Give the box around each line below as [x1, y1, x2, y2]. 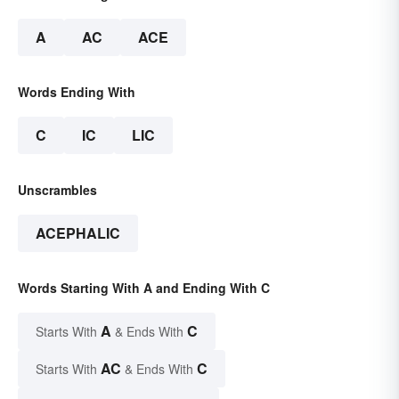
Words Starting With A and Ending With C [18, 278, 270, 297]
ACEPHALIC [36, 222, 120, 243]
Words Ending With [18, 82, 135, 101]
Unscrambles [18, 180, 97, 199]
